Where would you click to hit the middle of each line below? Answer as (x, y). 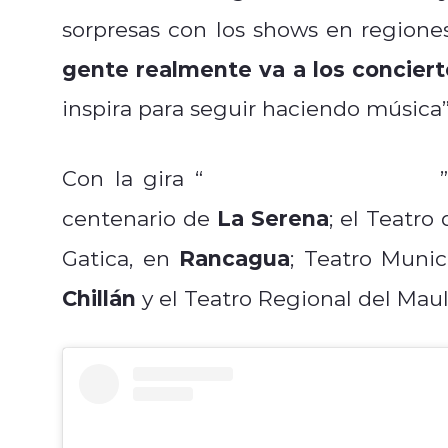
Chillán (99, 297)
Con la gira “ (132, 177)
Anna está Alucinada (321, 177)
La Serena (269, 217)
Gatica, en (121, 257)
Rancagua (235, 257)
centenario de (136, 217)
